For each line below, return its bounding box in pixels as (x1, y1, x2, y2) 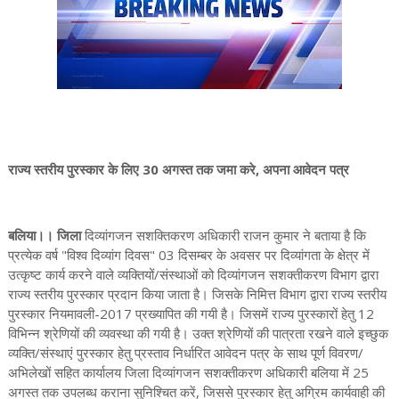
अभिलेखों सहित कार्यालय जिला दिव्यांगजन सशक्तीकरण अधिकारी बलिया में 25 (7, 363, 369, 381)
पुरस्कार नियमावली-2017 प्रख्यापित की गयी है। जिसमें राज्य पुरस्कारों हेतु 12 (7, 305, 374, 322)
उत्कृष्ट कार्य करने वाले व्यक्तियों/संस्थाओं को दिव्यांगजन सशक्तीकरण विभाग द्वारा (7, 265, 379, 283)
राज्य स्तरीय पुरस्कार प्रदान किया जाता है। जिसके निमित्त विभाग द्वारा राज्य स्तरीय (7, 285, 387, 303)
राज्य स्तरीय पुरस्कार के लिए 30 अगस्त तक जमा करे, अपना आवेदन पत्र (7, 160, 349, 178)
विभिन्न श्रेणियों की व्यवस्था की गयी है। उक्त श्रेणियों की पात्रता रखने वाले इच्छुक (7, 324, 388, 342)
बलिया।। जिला (7, 226, 81, 244)
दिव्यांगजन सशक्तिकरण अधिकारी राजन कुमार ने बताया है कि (80, 226, 366, 244)
